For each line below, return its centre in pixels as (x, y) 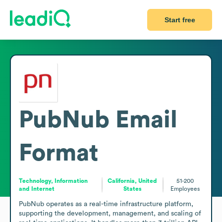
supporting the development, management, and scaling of (110, 213)
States (132, 189)
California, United (133, 181)
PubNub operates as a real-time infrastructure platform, (106, 204)
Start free (180, 20)
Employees (185, 189)
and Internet (37, 189)
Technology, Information (53, 181)
